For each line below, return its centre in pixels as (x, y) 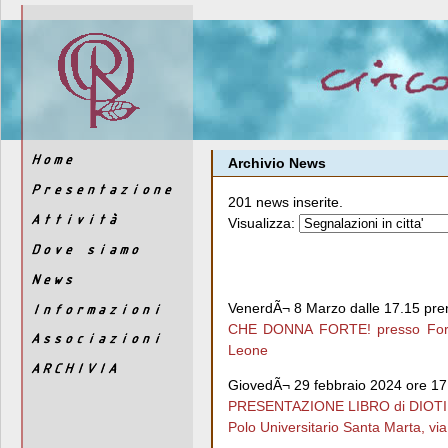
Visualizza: (261, 223)
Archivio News (277, 163)
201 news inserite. (285, 202)
